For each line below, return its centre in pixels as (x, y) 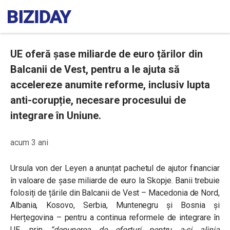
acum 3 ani (29, 142)
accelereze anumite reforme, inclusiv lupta (110, 85)
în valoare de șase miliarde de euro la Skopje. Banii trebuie (115, 180)
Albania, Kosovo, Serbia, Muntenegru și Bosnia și (115, 205)
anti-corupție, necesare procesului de (98, 100)
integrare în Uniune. (56, 116)
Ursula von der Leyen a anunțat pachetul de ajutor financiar (115, 168)
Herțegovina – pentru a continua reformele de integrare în (115, 217)
